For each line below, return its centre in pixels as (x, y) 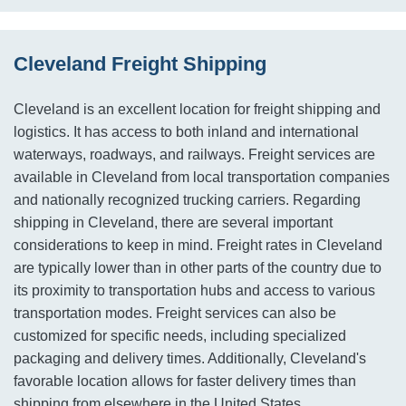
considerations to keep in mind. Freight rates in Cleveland (198, 246)
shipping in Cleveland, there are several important (173, 223)
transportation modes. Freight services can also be (175, 314)
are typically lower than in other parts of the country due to (198, 268)
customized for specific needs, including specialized (180, 336)
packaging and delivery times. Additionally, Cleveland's (190, 359)
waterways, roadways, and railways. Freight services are (194, 155)
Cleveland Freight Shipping (140, 64)
